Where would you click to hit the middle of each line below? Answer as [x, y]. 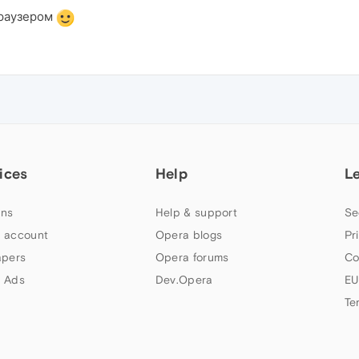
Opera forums [192, 257]
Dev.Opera [184, 279]
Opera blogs [189, 234]
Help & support [196, 212]
